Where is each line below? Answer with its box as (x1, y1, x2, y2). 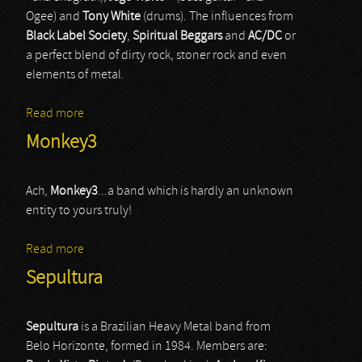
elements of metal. (26, 69, 124, 82)
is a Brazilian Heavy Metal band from (78, 321, 271, 334)
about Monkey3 (84, 243, 166, 256)
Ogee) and (26, 11, 82, 23)
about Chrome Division (84, 107, 206, 120)
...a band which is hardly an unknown (98, 185, 293, 198)
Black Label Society (26, 30, 127, 43)
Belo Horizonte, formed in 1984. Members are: (26, 340, 267, 353)
